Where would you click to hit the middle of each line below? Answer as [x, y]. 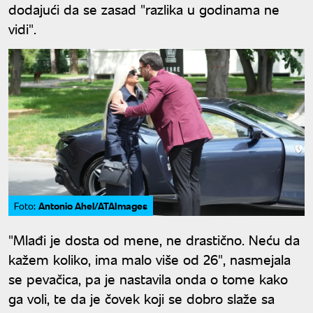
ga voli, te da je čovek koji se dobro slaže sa [141, 298]
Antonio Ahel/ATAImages [93, 205]
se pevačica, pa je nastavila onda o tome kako [148, 278]
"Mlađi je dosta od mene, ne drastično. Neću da [154, 239]
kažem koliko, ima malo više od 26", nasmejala [150, 259]
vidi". [22, 29]
